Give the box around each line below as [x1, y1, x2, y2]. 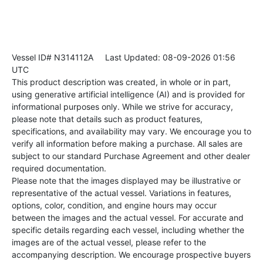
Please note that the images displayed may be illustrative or [12, 176, 241, 186]
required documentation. [12, 163, 106, 174]
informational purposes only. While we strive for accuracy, [12, 102, 233, 112]
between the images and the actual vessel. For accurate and [12, 213, 244, 223]
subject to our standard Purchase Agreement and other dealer [12, 151, 250, 161]
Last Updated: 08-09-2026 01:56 [93, 52, 235, 63]
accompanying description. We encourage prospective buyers [12, 249, 251, 260]
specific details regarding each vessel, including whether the [12, 225, 244, 235]
